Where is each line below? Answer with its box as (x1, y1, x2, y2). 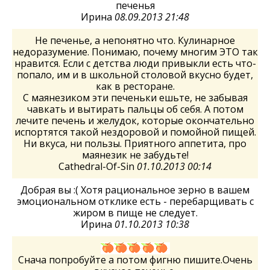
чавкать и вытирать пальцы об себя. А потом (27, 102, 243, 116)
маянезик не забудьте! (81, 148, 189, 162)
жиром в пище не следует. (72, 206, 198, 219)
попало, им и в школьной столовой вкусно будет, (17, 68, 253, 81)
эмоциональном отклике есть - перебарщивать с (16, 195, 254, 208)
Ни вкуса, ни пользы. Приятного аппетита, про (24, 137, 246, 150)
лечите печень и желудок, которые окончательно (16, 114, 254, 127)
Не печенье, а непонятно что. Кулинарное (35, 34, 235, 47)
